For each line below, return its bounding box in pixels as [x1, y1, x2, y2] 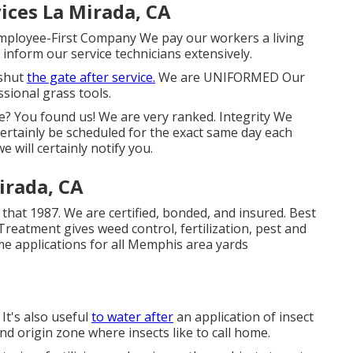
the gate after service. [27, 69, 155, 87]
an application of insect [173, 308, 314, 326]
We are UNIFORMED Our [155, 69, 305, 87]
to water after [91, 308, 173, 326]
